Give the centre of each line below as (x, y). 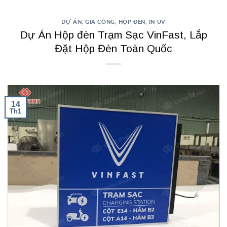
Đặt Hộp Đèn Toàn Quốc (113, 48)
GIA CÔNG (100, 22)
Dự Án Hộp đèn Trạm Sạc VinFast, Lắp (113, 34)
